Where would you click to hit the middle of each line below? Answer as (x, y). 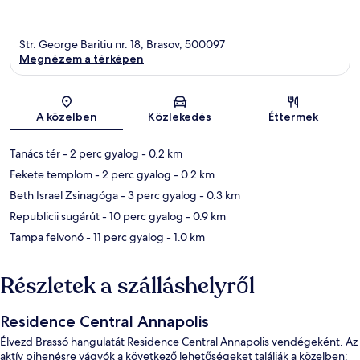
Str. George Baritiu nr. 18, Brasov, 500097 (122, 45)
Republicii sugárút (55, 217)
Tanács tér (35, 154)
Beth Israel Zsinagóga (64, 196)
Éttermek (294, 117)
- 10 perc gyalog (141, 217)
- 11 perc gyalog (124, 237)
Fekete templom (51, 175)
